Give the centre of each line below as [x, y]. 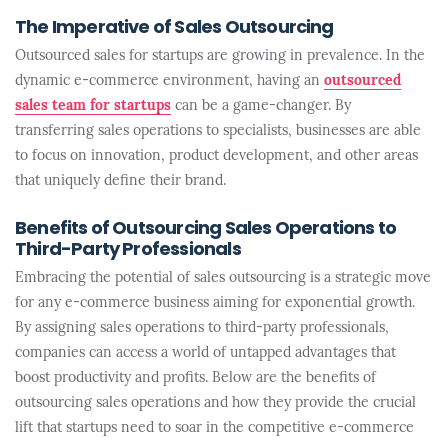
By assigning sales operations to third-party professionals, [202, 328]
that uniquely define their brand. [120, 181]
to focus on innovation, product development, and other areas [216, 156]
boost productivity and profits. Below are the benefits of [195, 378]
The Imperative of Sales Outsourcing [174, 28]
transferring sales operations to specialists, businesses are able [218, 131]
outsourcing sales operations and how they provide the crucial [215, 403]
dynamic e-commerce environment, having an [169, 81]
